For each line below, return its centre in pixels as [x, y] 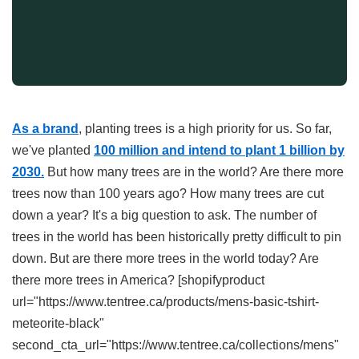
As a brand [45, 128]
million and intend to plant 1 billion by [232, 150]
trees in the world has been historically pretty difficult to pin [177, 236]
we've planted [53, 150]
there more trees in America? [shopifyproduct [138, 280]
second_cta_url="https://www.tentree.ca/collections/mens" [175, 345]
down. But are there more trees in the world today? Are [165, 258]
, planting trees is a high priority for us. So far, [205, 128]
